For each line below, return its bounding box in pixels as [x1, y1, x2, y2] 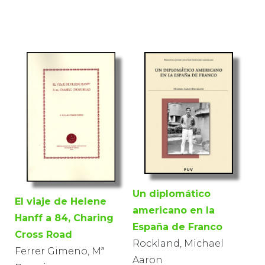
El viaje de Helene [15, 196, 106, 208]
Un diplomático [132, 188, 211, 200]
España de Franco [132, 221, 222, 233]
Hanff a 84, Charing [15, 212, 114, 224]
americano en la [132, 205, 215, 216]
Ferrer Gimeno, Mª [15, 245, 105, 257]
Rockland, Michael [132, 238, 224, 250]
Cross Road [15, 229, 72, 241]
